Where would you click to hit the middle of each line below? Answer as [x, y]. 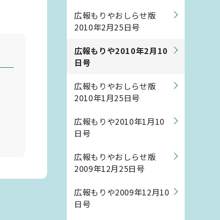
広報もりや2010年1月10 [119, 121]
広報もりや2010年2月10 [121, 51]
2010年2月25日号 [107, 27]
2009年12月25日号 [110, 168]
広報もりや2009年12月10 [122, 192]
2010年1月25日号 [107, 98]
